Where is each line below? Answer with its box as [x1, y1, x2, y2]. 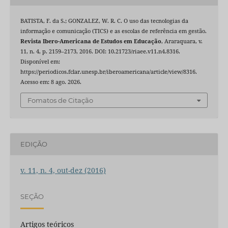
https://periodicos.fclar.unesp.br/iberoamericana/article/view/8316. [20, 68, 197, 76]
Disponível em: [20, 58, 60, 66]
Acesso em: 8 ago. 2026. [20, 78, 81, 86]
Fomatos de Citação [27, 96, 93, 104]
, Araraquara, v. [161, 38, 203, 45]
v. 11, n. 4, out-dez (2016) [20, 165, 106, 175]
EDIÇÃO [20, 140, 47, 149]
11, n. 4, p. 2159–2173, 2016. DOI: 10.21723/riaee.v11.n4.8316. [20, 48, 180, 55]
